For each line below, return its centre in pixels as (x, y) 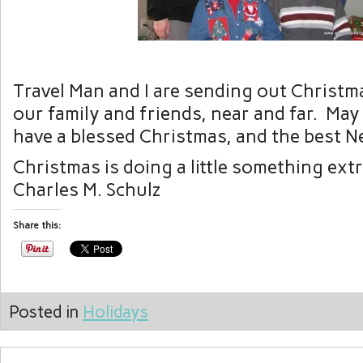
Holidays (115, 312)
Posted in (46, 312)
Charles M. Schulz (87, 189)
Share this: (37, 225)
